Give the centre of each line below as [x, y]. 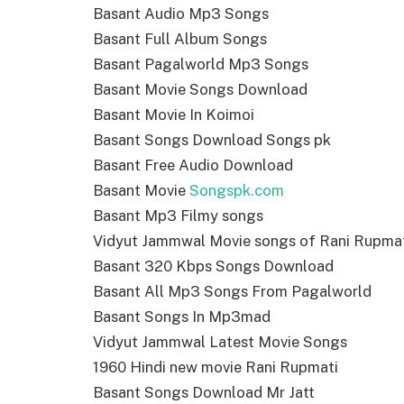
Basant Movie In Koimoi [174, 115]
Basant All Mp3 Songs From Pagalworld [232, 292]
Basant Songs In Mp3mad [182, 317]
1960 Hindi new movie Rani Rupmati [216, 367]
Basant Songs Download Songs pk [212, 140]
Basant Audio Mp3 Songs [181, 14]
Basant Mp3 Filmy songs [178, 216]
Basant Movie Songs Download [200, 90]
